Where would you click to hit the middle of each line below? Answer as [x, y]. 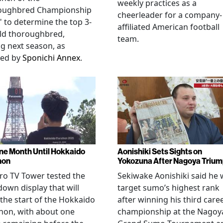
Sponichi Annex [51, 58]
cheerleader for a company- [170, 15]
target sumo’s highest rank [168, 187]
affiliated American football [168, 27]
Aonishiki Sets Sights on [160, 151]
